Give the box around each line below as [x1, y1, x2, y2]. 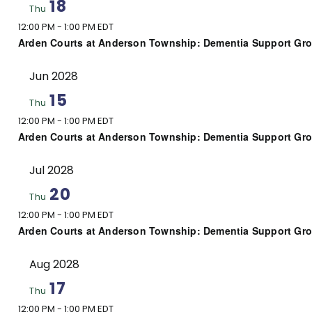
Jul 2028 [29, 162, 74, 178]
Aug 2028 [29, 256, 79, 272]
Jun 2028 [29, 68, 78, 84]
